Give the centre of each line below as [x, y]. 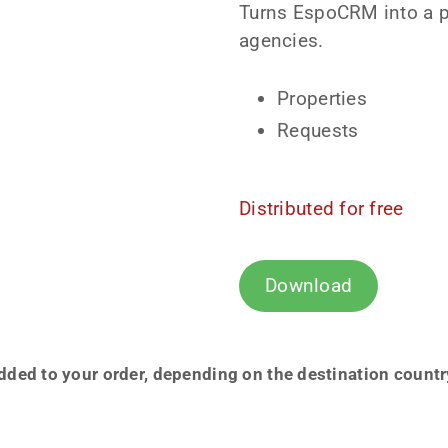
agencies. [281, 40]
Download [309, 285]
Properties [322, 99]
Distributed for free [321, 208]
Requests [318, 131]
